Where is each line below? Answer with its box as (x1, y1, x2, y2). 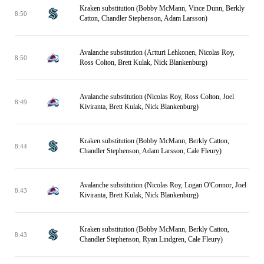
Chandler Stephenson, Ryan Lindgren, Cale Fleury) (80, 235, 223, 243)
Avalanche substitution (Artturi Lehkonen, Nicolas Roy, (80, 48, 235, 57)
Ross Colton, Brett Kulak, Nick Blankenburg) (80, 58, 207, 67)
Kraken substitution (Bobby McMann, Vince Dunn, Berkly (80, 4, 245, 12)
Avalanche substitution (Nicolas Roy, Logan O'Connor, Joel (80, 181, 246, 189)
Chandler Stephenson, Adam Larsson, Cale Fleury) (80, 147, 222, 155)
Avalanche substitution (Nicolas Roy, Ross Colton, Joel (80, 93, 234, 101)
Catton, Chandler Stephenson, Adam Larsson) (80, 14, 207, 22)
